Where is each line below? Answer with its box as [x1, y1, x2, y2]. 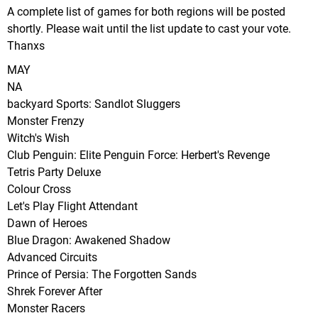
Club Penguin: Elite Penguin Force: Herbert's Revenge [7, 148, 270, 162]
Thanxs [7, 38, 45, 53]
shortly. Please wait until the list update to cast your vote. [7, 21, 291, 35]
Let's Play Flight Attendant [7, 199, 138, 213]
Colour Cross [7, 182, 71, 196]
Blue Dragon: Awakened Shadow [7, 233, 170, 247]
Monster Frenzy [7, 114, 84, 128]
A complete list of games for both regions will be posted [7, 4, 285, 18]
